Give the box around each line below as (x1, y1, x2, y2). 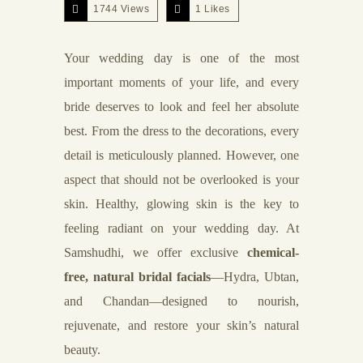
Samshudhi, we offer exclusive (64, 246, 247, 259)
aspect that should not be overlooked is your (64, 173, 299, 186)
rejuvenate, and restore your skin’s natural (64, 318, 299, 332)
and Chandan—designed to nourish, (64, 294, 299, 308)
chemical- (247, 246, 299, 259)
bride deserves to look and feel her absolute (64, 100, 299, 113)
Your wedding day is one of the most (64, 51, 299, 65)
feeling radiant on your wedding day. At (64, 221, 299, 235)
